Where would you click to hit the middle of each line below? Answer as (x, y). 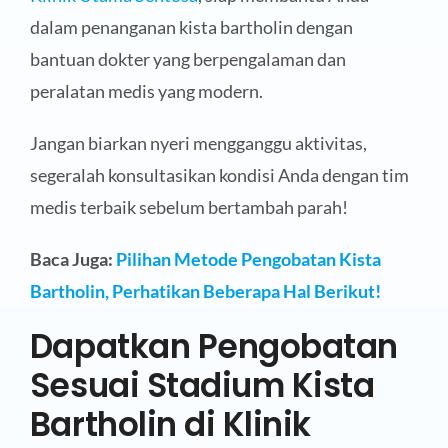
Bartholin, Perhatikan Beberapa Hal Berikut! (205, 291)
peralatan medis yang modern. (146, 91)
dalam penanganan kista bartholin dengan (191, 27)
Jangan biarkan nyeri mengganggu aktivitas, (198, 143)
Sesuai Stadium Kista (202, 386)
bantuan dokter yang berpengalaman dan (187, 59)
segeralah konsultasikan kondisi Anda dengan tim (219, 175)
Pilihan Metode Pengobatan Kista (248, 259)
